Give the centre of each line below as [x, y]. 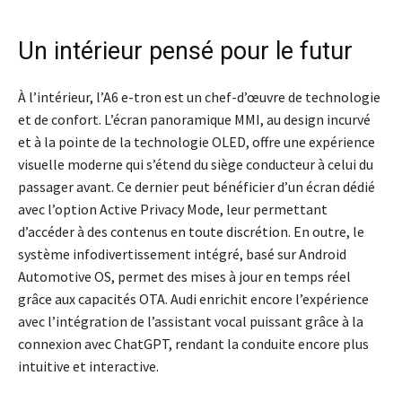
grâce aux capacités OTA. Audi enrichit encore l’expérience [193, 299]
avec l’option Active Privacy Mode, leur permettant [173, 210]
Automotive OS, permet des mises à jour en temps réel [184, 277]
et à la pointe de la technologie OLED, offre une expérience [197, 142]
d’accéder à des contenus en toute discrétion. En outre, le [191, 232]
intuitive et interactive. [88, 367]
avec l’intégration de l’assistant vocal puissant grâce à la [191, 322]
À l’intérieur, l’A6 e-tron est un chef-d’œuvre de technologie [199, 97]
